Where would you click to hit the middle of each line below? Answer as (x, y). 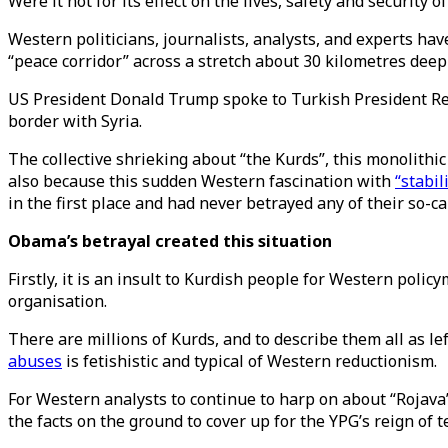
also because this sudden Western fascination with (201, 181)
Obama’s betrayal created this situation (170, 241)
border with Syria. (75, 121)
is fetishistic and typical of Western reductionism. (249, 361)
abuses (35, 361)
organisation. (57, 301)
